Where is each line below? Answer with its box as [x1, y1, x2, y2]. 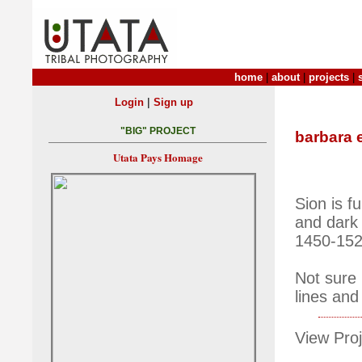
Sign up [153, 96, 193, 108]
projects [309, 71, 349, 83]
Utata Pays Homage [112, 149, 203, 166]
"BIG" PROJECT [120, 125, 196, 137]
